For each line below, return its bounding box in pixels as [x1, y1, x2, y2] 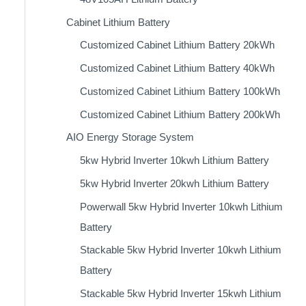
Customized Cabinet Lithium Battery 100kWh [79, 85, 280, 97]
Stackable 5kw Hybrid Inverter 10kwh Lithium [79, 244, 281, 256]
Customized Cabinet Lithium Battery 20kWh [79, 39, 275, 51]
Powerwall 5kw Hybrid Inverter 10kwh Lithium [79, 200, 283, 212]
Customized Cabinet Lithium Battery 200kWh [79, 108, 280, 120]
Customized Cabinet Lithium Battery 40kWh [79, 62, 275, 74]
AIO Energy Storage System [66, 131, 194, 143]
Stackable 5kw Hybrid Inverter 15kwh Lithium [79, 288, 281, 299]
